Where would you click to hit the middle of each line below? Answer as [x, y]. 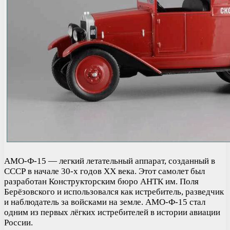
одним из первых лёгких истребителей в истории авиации [112, 212]
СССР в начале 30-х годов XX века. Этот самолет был [104, 171]
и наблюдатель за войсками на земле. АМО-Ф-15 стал [105, 202]
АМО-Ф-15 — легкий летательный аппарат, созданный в [110, 161]
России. [18, 222]
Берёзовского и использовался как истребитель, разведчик [114, 191]
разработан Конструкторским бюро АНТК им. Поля [101, 181]
